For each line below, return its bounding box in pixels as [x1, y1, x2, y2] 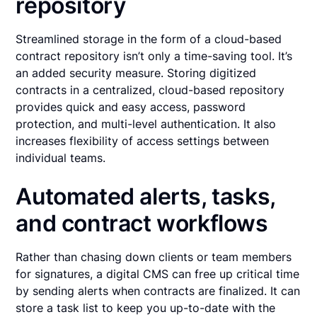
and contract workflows [16, 209, 268, 238]
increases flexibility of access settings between [16, 134, 270, 149]
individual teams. [16, 151, 110, 166]
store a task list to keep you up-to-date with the [16, 301, 276, 316]
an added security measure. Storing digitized [16, 66, 257, 81]
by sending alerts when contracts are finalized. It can [16, 284, 301, 299]
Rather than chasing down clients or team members [16, 250, 292, 265]
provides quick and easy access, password [16, 100, 246, 115]
